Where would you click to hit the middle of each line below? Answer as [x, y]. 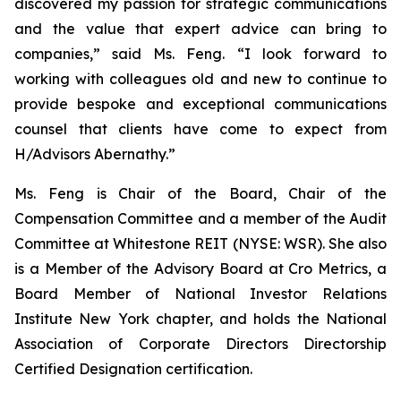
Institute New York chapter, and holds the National [200, 318]
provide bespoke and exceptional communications [200, 103]
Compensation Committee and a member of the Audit [200, 218]
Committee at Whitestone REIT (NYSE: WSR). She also [200, 243]
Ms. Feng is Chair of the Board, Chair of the [200, 193]
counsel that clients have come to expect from [200, 128]
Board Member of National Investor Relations [200, 293]
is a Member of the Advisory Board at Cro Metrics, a [200, 268]
